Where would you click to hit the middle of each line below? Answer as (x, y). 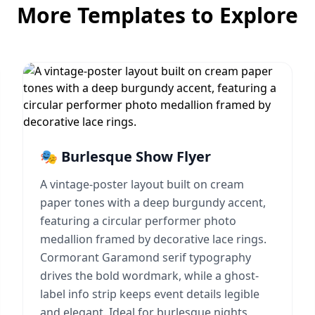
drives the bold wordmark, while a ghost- (149, 276)
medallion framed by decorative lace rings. (153, 239)
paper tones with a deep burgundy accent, (153, 202)
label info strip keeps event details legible (150, 294)
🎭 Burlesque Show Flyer (126, 156)
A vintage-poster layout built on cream (142, 184)
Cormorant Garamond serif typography (146, 257)
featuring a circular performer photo (138, 221)
